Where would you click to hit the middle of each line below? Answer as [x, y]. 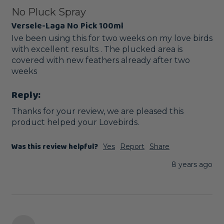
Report [132, 147]
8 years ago [192, 165]
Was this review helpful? [55, 147]
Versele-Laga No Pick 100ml [67, 26]
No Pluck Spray [49, 12]
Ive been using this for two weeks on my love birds [112, 38]
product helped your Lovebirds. [76, 122]
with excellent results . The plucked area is [97, 49]
